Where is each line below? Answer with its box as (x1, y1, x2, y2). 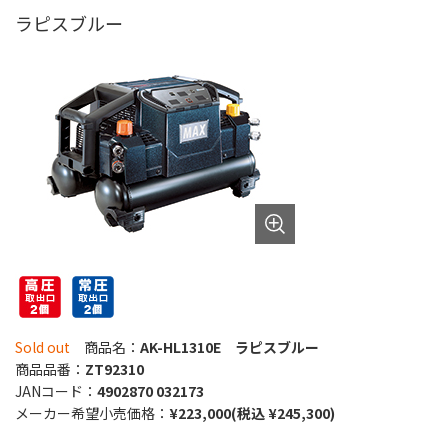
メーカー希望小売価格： (15, 402, 169, 423)
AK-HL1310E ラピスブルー (140, 336, 319, 357)
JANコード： (15, 380, 97, 401)
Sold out (15, 336, 70, 357)
